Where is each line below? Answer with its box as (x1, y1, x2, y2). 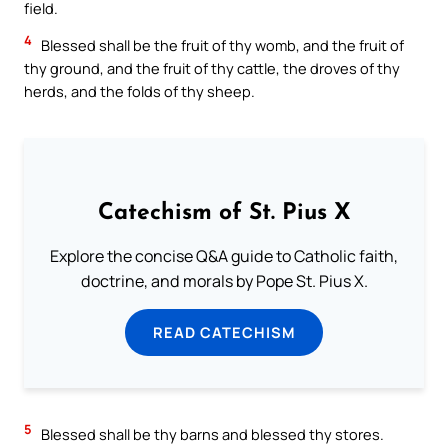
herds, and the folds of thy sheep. (24, 81, 255, 102)
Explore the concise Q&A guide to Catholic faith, (50, 245, 398, 267)
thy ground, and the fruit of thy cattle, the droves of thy (24, 58, 400, 79)
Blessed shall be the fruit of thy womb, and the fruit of (38, 35, 404, 56)
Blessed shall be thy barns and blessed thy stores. (38, 424, 384, 445)
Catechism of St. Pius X (97, 201, 351, 225)
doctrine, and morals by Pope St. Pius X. (80, 270, 368, 292)
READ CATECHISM (153, 322, 295, 342)
